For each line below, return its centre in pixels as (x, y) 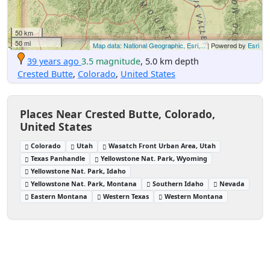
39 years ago (53, 61)
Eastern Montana (59, 196)
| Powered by (227, 45)
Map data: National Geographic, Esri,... (149, 45)
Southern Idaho (178, 183)
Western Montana (194, 196)
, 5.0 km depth (170, 61)
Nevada (232, 183)
